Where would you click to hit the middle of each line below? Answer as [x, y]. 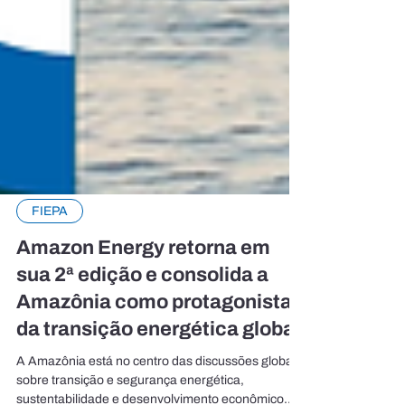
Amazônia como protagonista [154, 329]
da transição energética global [160, 356]
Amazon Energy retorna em [143, 275]
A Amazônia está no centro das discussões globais [159, 388]
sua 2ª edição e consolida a [142, 302]
